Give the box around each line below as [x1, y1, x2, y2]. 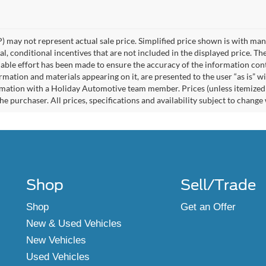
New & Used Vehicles [26, 217, 122, 229]
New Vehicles [26, 234, 86, 246]
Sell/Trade [180, 176, 256, 194]
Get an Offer [180, 201, 236, 213]
